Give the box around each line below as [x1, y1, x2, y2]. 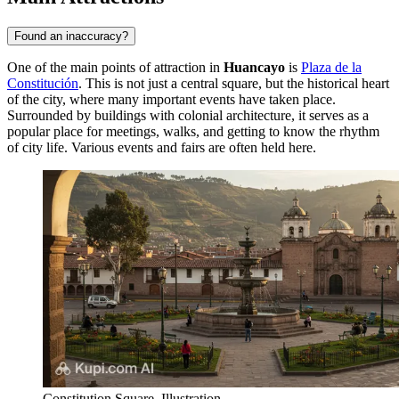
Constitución [7, 75, 78, 91]
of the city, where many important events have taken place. [7, 91, 336, 107]
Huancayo [224, 59, 285, 75]
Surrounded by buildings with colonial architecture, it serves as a [7, 107, 369, 123]
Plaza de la [301, 59, 362, 75]
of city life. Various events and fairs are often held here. [7, 139, 316, 155]
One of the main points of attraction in [7, 59, 224, 75]
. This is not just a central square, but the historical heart [78, 75, 389, 91]
